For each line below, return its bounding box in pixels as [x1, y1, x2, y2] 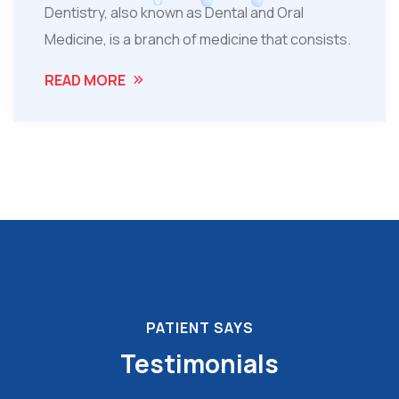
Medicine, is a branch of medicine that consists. [45, 29, 351, 50]
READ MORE [45, 70, 126, 91]
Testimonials [120, 346, 279, 381]
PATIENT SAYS [145, 318, 254, 338]
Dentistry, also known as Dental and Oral [45, 3, 304, 23]
